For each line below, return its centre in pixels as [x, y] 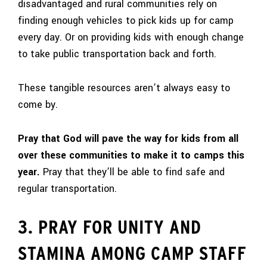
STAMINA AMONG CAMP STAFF [132, 253]
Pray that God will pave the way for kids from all [128, 138]
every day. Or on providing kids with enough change [131, 38]
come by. [38, 104]
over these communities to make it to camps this [131, 155]
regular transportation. [67, 188]
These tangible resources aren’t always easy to [124, 88]
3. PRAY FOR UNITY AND [110, 227]
